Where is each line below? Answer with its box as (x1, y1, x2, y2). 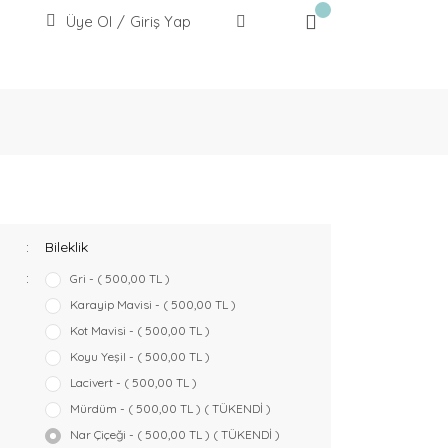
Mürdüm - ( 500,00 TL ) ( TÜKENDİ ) (69, 401, 271, 416)
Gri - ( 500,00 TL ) (69, 271, 170, 286)
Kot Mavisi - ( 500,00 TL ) (69, 323, 210, 338)
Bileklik (44, 238, 88, 256)
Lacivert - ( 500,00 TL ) (69, 375, 197, 390)
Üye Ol (66, 12, 112, 31)
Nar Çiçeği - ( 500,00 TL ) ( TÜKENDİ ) (69, 427, 280, 442)
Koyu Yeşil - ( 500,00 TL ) (69, 349, 210, 364)
